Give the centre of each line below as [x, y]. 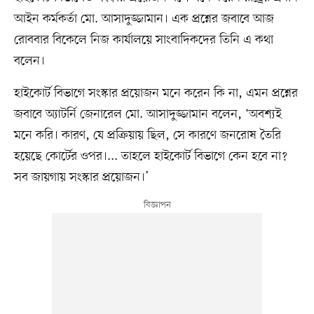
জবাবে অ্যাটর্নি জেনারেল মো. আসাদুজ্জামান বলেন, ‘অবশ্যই [148, 114]
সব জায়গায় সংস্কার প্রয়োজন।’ [81, 177]
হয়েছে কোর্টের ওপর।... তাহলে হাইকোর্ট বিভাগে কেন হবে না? [150, 156]
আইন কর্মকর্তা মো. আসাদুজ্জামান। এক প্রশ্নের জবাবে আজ [144, 19]
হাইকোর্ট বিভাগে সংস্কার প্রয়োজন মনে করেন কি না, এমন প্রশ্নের [156, 93]
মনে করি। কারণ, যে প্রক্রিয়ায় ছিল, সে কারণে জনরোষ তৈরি [147, 135]
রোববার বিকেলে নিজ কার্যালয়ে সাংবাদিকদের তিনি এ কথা [143, 40]
